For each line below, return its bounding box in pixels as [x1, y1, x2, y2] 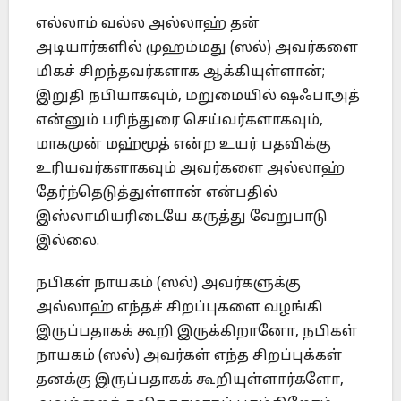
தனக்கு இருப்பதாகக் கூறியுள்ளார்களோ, [36, 371, 344, 390]
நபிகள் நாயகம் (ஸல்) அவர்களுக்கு [36, 275, 301, 294]
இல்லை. [36, 233, 99, 252]
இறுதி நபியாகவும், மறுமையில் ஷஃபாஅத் [36, 88, 360, 107]
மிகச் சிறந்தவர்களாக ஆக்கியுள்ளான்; [36, 64, 325, 82]
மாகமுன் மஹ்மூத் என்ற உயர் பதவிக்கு [36, 136, 331, 155]
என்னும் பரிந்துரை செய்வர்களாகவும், [36, 112, 323, 131]
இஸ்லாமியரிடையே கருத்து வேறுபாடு [36, 209, 328, 227]
